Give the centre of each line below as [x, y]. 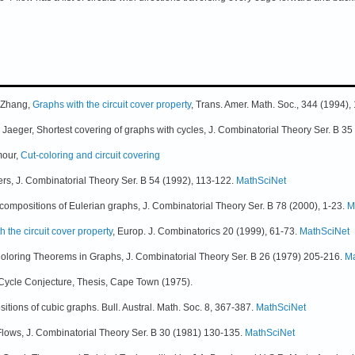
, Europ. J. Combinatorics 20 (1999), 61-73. [206, 231]
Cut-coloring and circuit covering [90, 155]
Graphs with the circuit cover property [112, 104]
